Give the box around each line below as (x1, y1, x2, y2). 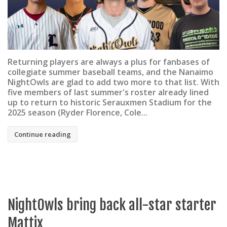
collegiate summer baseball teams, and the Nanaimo (8, 66, 213, 78)
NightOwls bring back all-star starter (8, 196, 216, 214)
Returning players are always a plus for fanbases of (8, 56, 210, 67)
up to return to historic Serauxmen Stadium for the (8, 96, 212, 108)
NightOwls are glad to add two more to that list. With (8, 76, 219, 88)
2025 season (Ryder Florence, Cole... (8, 106, 147, 118)
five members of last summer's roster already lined (8, 86, 209, 98)
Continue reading (14, 129, 71, 139)
